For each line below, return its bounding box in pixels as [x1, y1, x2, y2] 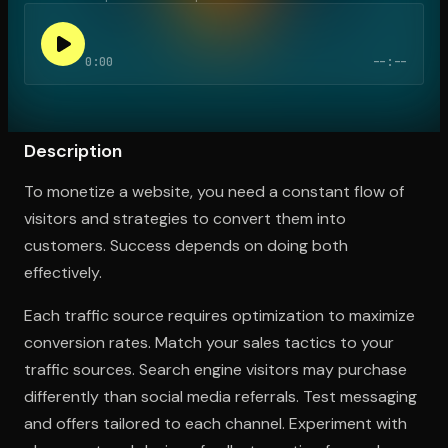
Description [24, 138, 122, 163]
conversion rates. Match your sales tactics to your [24, 331, 394, 353]
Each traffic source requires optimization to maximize [24, 304, 415, 326]
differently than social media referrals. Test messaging [24, 385, 417, 407]
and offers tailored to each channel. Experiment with [24, 412, 407, 434]
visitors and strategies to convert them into [24, 207, 346, 229]
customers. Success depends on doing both [24, 234, 348, 256]
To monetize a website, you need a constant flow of [24, 180, 404, 202]
